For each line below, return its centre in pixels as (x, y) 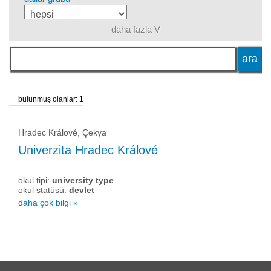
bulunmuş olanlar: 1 (51, 99)
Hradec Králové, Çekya (62, 132)
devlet (82, 190)
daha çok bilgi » (48, 203)
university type (83, 180)
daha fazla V (135, 29)
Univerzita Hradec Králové (88, 150)
